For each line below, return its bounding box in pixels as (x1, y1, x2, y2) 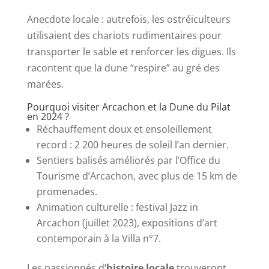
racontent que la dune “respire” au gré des (26, 61, 220, 75)
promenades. (36, 185, 97, 199)
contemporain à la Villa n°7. (36, 232, 161, 246)
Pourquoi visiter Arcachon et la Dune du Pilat (26, 100, 231, 114)
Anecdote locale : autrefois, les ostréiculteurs (26, 13, 231, 26)
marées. (26, 77, 64, 91)
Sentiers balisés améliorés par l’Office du (36, 154, 220, 168)
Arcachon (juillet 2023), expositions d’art (36, 216, 217, 230)
